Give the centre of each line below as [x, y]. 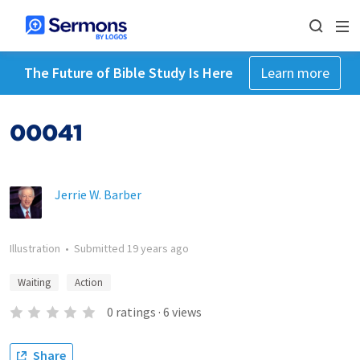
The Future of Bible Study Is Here [128, 73]
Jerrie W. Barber [98, 194]
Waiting [34, 282]
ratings [135, 312]
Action [89, 282]
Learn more [295, 73]
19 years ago [158, 248]
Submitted [100, 248]
